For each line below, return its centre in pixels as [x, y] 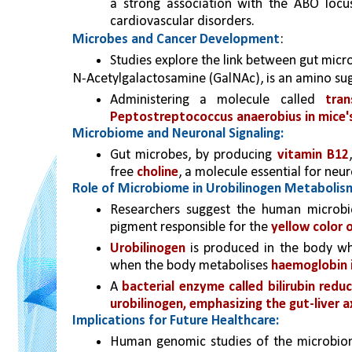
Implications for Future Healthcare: [176, 321]
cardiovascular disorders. [182, 22]
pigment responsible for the [191, 227]
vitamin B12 [313, 155]
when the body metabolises [191, 266]
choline [158, 172]
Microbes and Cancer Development [176, 40]
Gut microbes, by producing [194, 155]
